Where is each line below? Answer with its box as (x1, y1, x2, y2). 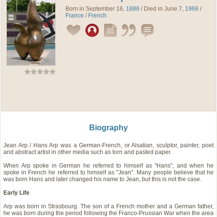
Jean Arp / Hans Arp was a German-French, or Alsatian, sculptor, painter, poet (3, 142, 214, 149)
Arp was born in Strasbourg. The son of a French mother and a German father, (3, 203, 214, 210)
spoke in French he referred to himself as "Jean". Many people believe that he (3, 169, 214, 176)
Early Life (3, 189, 30, 196)
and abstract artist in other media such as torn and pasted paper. (3, 149, 171, 155)
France (65, 12, 84, 19)
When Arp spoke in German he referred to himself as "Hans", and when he (3, 162, 214, 169)
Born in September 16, (65, 5, 126, 12)
